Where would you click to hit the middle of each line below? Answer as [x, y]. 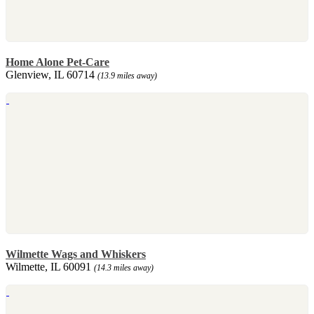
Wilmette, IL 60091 [50, 266]
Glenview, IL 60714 [52, 74]
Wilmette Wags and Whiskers [76, 254]
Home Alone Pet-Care [57, 62]
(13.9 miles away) [127, 75]
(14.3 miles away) [124, 267]
